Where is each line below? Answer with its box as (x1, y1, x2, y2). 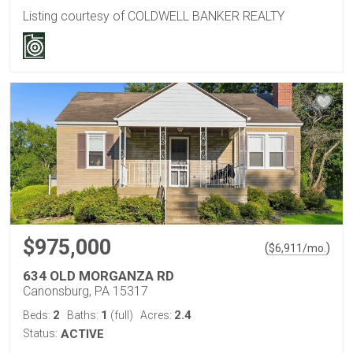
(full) (108, 309, 133, 322)
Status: (23, 327, 58, 340)
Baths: (67, 309, 101, 322)
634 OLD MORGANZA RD (23, 268, 174, 284)
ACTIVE (61, 327, 104, 342)
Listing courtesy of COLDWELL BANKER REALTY (23, 9, 284, 24)
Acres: (140, 309, 174, 322)
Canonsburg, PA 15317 (23, 284, 148, 299)
